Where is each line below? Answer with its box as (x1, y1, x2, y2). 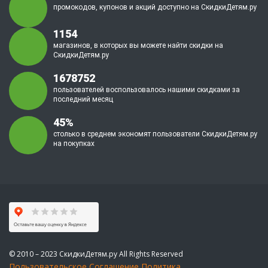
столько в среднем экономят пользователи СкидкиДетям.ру (53, 130, 257, 138)
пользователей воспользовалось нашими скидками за (53, 86, 240, 94)
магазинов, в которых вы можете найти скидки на (53, 41, 223, 50)
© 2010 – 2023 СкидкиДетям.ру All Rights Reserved (9, 249, 183, 259)
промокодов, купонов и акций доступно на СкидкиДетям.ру (53, 3, 257, 11)
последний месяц (53, 95, 113, 103)
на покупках (53, 139, 95, 148)
